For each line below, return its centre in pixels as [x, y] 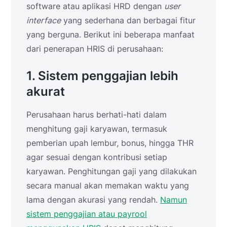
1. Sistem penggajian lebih [102, 75]
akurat [46, 91]
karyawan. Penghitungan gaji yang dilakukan [111, 171]
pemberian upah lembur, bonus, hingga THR [110, 143]
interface [44, 20]
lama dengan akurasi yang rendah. [93, 199]
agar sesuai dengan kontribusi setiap [97, 157]
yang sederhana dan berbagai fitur [128, 20]
